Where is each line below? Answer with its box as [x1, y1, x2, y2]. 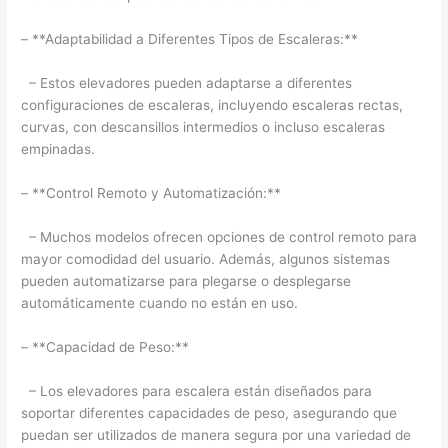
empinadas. [21, 141, 96, 158]
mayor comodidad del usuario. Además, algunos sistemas [21, 250, 391, 267]
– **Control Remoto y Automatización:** [21, 184, 282, 201]
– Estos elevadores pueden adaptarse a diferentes [21, 75, 353, 92]
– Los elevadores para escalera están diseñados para [21, 382, 373, 399]
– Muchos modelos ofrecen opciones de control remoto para [21, 228, 418, 245]
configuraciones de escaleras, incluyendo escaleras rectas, [21, 97, 404, 114]
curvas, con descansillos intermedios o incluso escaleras [21, 119, 386, 136]
